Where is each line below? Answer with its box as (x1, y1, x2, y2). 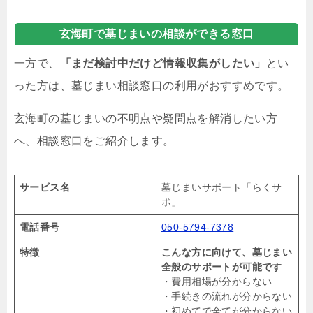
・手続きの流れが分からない (161, 291, 293, 303)
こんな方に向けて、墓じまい (161, 247, 293, 259)
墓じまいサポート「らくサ (161, 182, 282, 194)
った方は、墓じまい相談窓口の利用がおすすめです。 (14, 80, 289, 92)
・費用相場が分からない (161, 276, 272, 288)
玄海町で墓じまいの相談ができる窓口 (59, 28, 254, 41)
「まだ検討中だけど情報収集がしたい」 (59, 57, 266, 70)
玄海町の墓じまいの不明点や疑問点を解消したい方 (14, 112, 278, 125)
